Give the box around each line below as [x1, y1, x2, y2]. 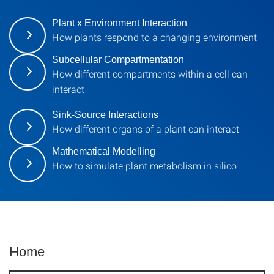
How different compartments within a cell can [52, 67, 248, 80]
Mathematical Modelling [52, 146, 155, 157]
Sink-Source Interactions [52, 109, 158, 120]
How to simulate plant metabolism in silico [52, 158, 237, 172]
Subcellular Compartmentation [52, 54, 184, 65]
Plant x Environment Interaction [52, 17, 187, 28]
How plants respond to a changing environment [52, 30, 257, 43]
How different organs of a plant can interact [52, 122, 239, 135]
